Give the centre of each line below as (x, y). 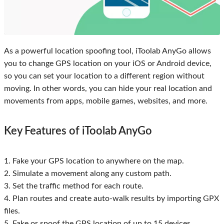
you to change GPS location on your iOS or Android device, (108, 64)
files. (12, 211)
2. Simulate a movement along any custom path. (88, 174)
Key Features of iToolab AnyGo (78, 131)
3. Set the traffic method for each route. (74, 186)
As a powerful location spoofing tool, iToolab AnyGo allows (107, 51)
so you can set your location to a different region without (104, 76)
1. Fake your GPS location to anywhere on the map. (94, 161)
